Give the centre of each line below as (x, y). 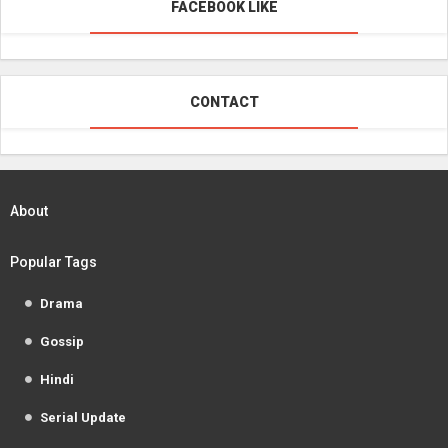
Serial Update (83, 418)
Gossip (62, 342)
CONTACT (224, 101)
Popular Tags (53, 262)
